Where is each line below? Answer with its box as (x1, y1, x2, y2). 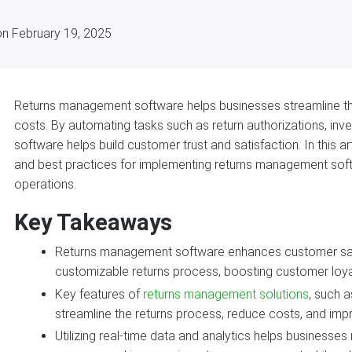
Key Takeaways (14, 208, 172, 236)
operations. (14, 176, 76, 192)
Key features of (55, 286, 144, 302)
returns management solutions (143, 286, 310, 302)
